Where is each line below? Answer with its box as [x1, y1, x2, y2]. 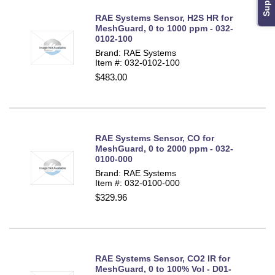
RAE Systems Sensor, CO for [95, 133, 214, 144]
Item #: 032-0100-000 [95, 178, 180, 188]
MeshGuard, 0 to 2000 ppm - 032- [95, 144, 233, 154]
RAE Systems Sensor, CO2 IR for [95, 254, 230, 264]
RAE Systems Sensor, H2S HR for [95, 13, 233, 23]
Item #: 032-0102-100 [95, 58, 180, 68]
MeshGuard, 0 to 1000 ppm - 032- [95, 23, 233, 34]
